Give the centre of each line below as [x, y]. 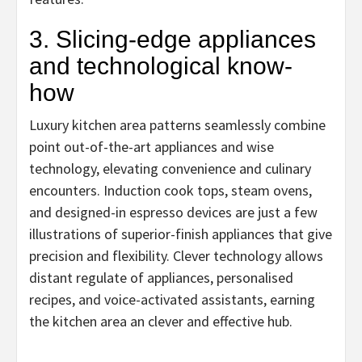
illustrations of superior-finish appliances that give [181, 234]
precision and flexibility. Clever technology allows [176, 255]
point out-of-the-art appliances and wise [152, 146]
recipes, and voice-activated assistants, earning [172, 299]
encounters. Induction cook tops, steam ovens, [170, 190]
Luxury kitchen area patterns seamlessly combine [177, 124]
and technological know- [161, 65]
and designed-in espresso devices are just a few [173, 212]
